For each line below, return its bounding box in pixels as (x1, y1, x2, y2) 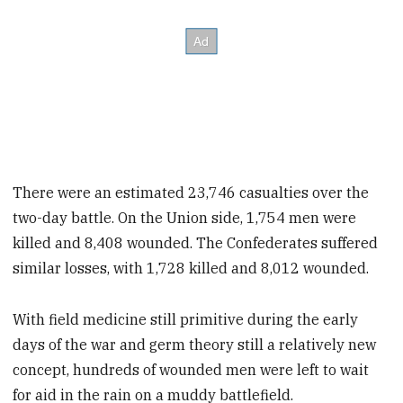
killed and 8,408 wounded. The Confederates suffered (13, 233, 379, 252)
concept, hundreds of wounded (13, 360, 223, 379)
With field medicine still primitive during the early (13, 309, 359, 328)
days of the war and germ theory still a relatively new (13, 335, 377, 354)
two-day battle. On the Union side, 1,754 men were (13, 208, 357, 227)
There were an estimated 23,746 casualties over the (13, 183, 370, 201)
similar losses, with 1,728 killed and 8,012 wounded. (13, 258, 370, 277)
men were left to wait (226, 360, 370, 379)
